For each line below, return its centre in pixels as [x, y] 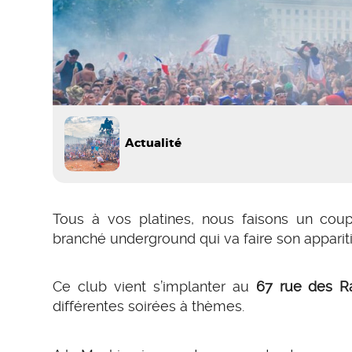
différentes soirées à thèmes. [149, 306]
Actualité [154, 144]
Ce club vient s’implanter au [154, 287]
